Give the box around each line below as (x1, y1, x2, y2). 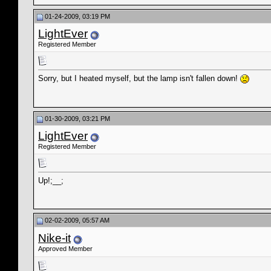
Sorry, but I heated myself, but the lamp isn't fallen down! (38, 74, 240, 83)
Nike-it (38, 232, 71, 244)
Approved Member (38, 245, 93, 252)
